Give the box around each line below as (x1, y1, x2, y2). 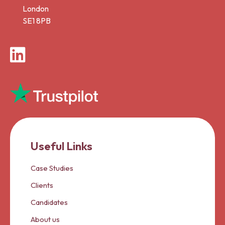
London (23, 3, 49, 14)
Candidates (30, 197, 68, 207)
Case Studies (30, 163, 73, 173)
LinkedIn (25, 43, 90, 65)
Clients (30, 180, 53, 190)
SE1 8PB (23, 15, 51, 26)
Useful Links (30, 138, 92, 153)
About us (30, 214, 60, 224)
